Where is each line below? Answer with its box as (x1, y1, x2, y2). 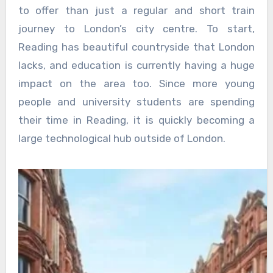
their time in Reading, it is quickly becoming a (18, 114, 255, 127)
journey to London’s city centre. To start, (18, 23, 255, 35)
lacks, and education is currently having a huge (18, 59, 255, 72)
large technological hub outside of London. (18, 132, 225, 145)
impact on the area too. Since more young (18, 77, 255, 90)
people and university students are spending (18, 96, 255, 108)
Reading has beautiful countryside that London (18, 41, 255, 54)
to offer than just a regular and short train (18, 4, 255, 17)
